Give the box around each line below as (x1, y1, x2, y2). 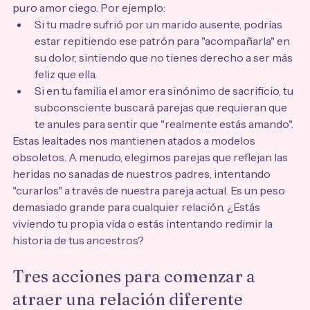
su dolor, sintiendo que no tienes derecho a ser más (35, 51, 295, 65)
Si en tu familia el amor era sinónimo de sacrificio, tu (35, 84, 295, 98)
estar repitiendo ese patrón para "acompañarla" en (35, 34, 292, 48)
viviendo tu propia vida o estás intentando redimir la (12, 217, 275, 231)
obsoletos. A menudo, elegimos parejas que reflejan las (12, 150, 290, 165)
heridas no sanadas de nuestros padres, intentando (12, 167, 273, 181)
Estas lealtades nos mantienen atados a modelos (12, 134, 257, 148)
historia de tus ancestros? (12, 233, 144, 248)
